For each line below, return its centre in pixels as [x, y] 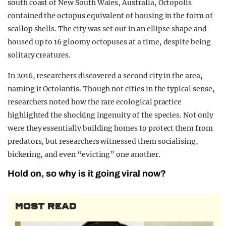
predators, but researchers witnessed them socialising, [103, 142]
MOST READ [46, 207]
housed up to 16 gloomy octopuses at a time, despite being [109, 42]
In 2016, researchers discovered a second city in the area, [105, 76]
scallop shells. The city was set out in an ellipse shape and [107, 29]
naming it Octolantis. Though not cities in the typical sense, [111, 89]
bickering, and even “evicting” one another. [84, 155]
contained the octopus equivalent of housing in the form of [110, 16]
